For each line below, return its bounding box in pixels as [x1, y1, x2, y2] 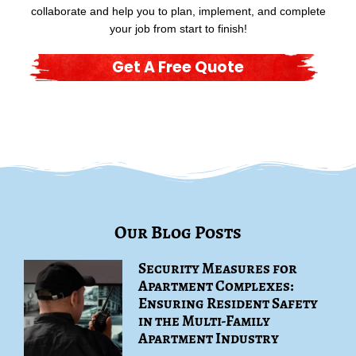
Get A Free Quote [112, 56, 244, 78]
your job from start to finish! [109, 22, 247, 35]
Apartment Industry [138, 327, 280, 349]
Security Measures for [138, 257, 298, 279]
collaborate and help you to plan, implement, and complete [30, 5, 326, 17]
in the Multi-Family [138, 310, 271, 331]
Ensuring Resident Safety [138, 292, 319, 314]
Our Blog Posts [114, 219, 242, 245]
